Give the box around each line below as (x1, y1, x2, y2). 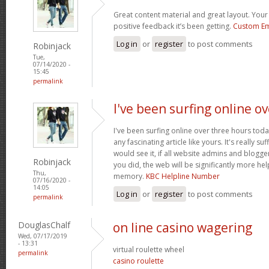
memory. (113, 171, 146, 181)
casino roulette (113, 255, 164, 266)
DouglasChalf (18, 219, 70, 231)
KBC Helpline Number (146, 171, 220, 181)
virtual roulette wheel (113, 244, 184, 255)
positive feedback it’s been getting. (113, 20, 233, 31)
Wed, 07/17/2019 (18, 231, 67, 240)
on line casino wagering (113, 219, 252, 236)
